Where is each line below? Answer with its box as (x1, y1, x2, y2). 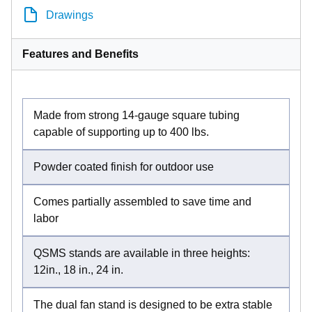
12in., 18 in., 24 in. (33, 263, 123, 276)
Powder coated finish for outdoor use (33, 160, 214, 173)
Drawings (46, 8, 93, 21)
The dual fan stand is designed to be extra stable (33, 298, 272, 311)
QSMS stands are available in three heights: (33, 247, 250, 259)
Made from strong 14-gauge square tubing (33, 109, 240, 121)
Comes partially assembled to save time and (33, 195, 251, 208)
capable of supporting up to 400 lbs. (33, 125, 209, 138)
